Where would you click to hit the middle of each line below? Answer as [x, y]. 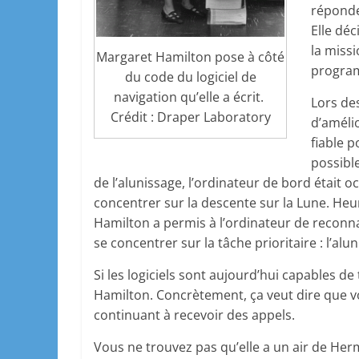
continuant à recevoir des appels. [194, 315]
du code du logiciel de [190, 77]
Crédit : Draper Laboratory [190, 117]
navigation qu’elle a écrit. [190, 97]
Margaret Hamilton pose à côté [190, 56]
